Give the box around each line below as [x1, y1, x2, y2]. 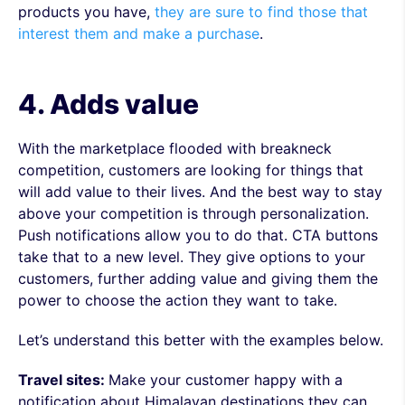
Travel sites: [18, 371, 108, 389]
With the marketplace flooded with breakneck [18, 139, 332, 157]
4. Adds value [18, 88, 199, 120]
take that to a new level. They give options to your [18, 248, 365, 266]
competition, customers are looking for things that [18, 161, 363, 179]
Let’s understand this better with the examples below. [18, 331, 383, 349]
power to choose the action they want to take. [18, 291, 337, 309]
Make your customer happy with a [108, 371, 343, 389]
